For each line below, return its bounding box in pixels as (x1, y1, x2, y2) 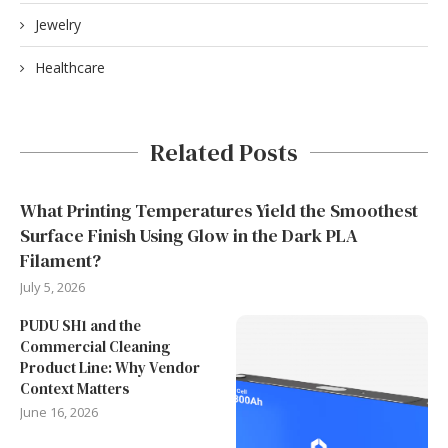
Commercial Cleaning (20, 335, 170, 357)
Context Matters (20, 377, 130, 399)
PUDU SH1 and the (20, 314, 141, 336)
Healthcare (35, 57, 105, 77)
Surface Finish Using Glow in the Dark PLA (20, 222, 358, 248)
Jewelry (35, 14, 81, 34)
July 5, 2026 (20, 277, 85, 296)
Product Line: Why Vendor (20, 356, 200, 378)
